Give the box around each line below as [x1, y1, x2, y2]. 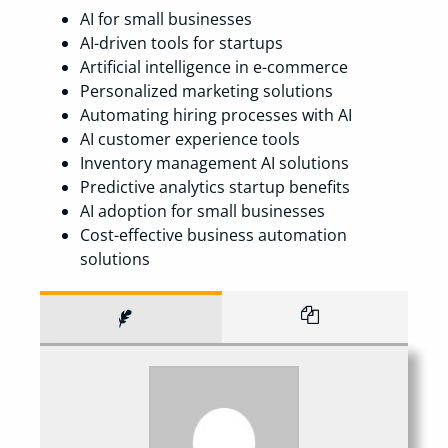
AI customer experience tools [80, 128, 300, 151]
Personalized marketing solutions [80, 80, 333, 103]
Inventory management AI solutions [80, 152, 349, 175]
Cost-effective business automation [80, 224, 347, 247]
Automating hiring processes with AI [80, 104, 352, 127]
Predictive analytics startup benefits [80, 176, 350, 199]
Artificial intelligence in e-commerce [80, 56, 348, 79]
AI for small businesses [80, 8, 252, 31]
